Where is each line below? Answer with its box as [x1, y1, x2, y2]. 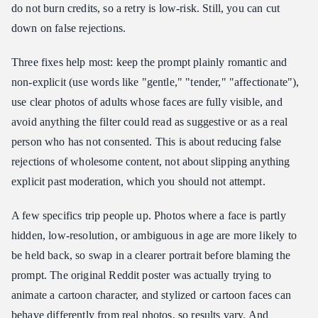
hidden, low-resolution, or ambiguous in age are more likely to [11, 229, 297, 241]
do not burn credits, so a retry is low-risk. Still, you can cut [11, 1, 280, 14]
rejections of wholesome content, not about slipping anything [11, 155, 290, 168]
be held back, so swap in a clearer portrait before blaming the [11, 248, 290, 261]
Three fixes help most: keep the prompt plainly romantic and [11, 55, 287, 68]
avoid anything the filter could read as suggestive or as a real [11, 115, 288, 128]
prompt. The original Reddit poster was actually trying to [11, 268, 272, 281]
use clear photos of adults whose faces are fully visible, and [11, 95, 283, 108]
